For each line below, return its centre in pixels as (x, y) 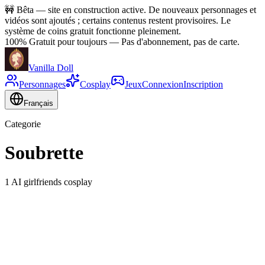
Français (38, 103)
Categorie (23, 124)
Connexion (163, 84)
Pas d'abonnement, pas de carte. (180, 42)
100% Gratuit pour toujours (56, 42)
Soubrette (44, 153)
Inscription (203, 84)
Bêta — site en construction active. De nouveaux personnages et (136, 10)
